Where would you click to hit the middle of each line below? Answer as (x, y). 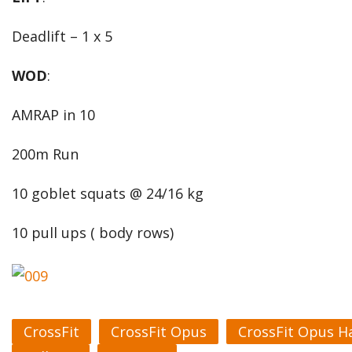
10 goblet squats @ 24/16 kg (108, 193)
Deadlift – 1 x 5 (62, 36)
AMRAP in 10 (53, 115)
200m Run (45, 154)
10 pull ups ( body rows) (93, 233)
